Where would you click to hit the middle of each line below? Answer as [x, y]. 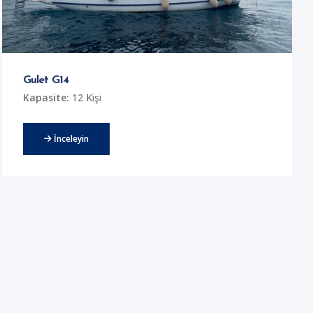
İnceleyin [71, 139]
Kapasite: [46, 98]
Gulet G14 [46, 80]
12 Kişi [86, 98]
